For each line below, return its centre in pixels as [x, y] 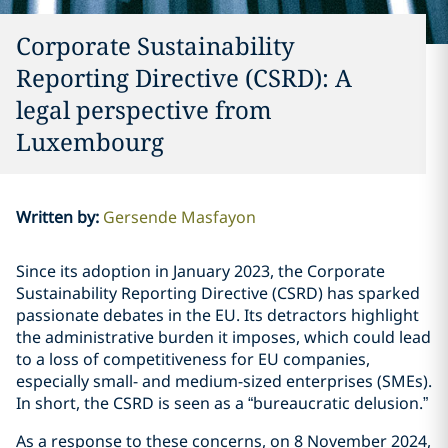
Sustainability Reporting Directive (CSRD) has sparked [218, 293]
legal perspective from [144, 109]
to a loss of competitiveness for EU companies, [193, 359]
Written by [55, 217]
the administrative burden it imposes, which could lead [223, 337]
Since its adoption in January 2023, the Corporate [200, 271]
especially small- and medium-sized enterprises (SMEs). [224, 381]
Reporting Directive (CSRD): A [184, 77]
